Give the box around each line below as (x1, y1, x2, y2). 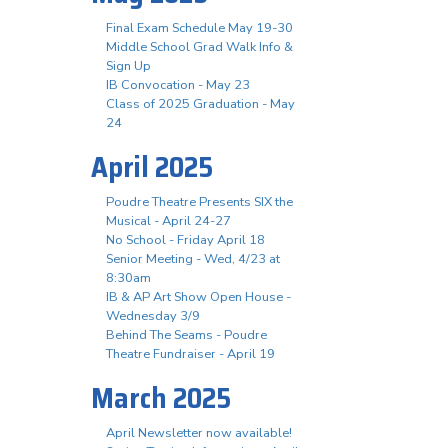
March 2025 (91, 376, 231, 421)
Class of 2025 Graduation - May (106, 95, 295, 114)
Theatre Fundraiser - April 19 (106, 345, 275, 364)
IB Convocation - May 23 (106, 76, 250, 95)
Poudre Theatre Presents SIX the (106, 193, 293, 212)
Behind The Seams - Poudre (106, 326, 267, 345)
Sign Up (106, 57, 151, 76)
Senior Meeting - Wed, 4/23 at (106, 250, 280, 269)
